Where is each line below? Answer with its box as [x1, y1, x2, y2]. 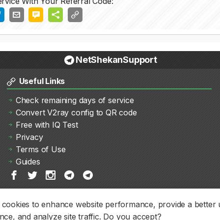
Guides [15, 157, 40, 166]
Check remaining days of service [15, 95, 134, 105]
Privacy [15, 132, 43, 142]
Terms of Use [15, 144, 66, 154]
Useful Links [17, 76, 65, 86]
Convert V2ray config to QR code [15, 108, 137, 117]
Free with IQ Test [15, 120, 78, 130]
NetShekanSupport [76, 55, 157, 65]
